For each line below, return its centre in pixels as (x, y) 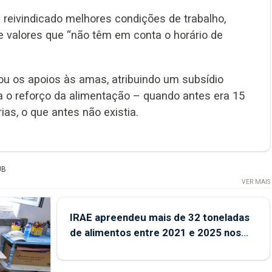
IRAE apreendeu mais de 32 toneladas (159, 217)
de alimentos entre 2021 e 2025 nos (155, 232)
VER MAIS (256, 182)
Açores (87, 247)
